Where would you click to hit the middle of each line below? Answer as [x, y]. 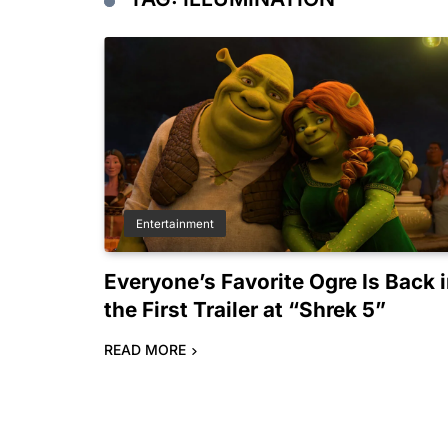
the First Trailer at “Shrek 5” [245, 310]
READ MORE [145, 350]
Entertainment [175, 224]
